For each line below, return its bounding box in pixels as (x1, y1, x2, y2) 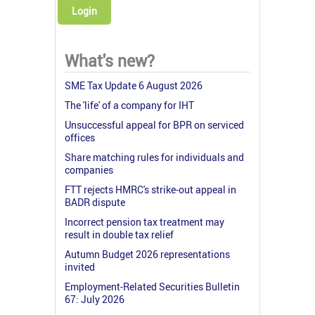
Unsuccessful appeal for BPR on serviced (65, 117, 244, 131)
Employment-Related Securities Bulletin (65, 279, 240, 293)
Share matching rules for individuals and (65, 150, 244, 164)
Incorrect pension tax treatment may (65, 214, 224, 229)
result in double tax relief (65, 227, 174, 241)
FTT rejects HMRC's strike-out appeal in (65, 182, 236, 196)
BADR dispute (65, 195, 125, 209)
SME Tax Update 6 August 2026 (65, 78, 202, 92)
